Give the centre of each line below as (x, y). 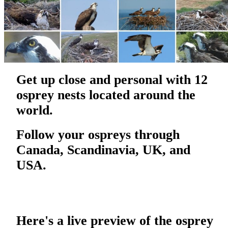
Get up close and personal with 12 (112, 79)
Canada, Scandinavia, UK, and (103, 150)
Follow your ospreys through (98, 135)
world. (35, 110)
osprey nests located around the (106, 95)
